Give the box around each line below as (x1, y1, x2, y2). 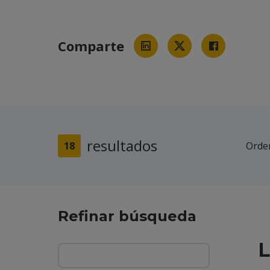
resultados (87, 136, 157, 155)
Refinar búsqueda (58, 207, 196, 225)
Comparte (58, 37, 124, 55)
